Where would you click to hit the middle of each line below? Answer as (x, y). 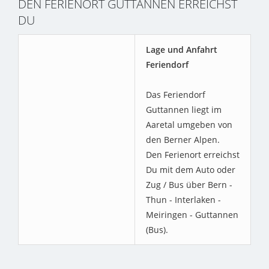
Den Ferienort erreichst (193, 155)
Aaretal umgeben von (189, 125)
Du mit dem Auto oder (191, 170)
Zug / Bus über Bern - (189, 185)
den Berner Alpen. (183, 140)
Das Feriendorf (176, 95)
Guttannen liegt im (184, 110)
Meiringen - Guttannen (192, 215)
